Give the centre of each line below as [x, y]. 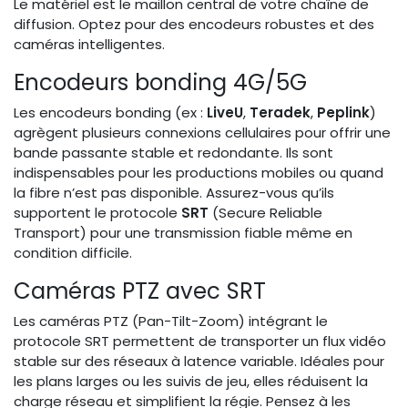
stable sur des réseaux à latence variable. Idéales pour [199, 361]
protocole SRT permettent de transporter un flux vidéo [200, 341]
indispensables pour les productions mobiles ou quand [199, 172]
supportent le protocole [97, 212]
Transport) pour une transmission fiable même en [183, 232]
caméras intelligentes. [89, 44]
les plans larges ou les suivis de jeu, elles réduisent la [191, 381]
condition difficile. [73, 252]
